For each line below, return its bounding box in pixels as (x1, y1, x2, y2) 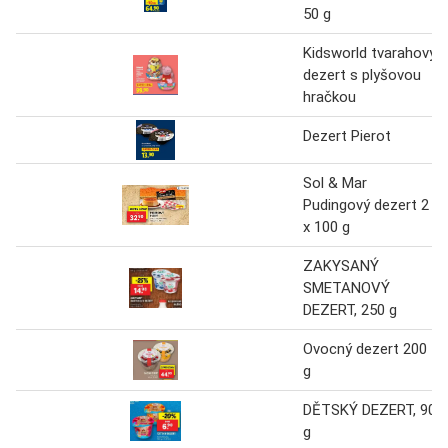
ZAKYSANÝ (303, 256, 379, 275)
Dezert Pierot (303, 126, 391, 145)
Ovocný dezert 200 (303, 339, 427, 358)
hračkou (303, 87, 356, 106)
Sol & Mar (303, 173, 367, 192)
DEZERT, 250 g (303, 300, 397, 319)
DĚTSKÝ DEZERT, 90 (303, 400, 436, 419)
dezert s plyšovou (303, 65, 421, 84)
